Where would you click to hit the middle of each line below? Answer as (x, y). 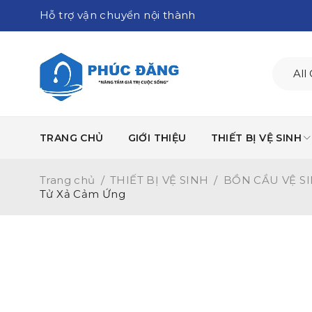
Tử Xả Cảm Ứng (83, 194)
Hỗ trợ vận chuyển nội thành (118, 15)
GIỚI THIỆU (157, 138)
